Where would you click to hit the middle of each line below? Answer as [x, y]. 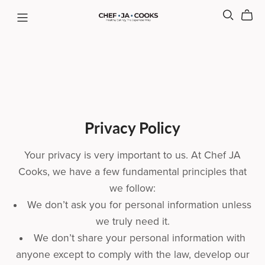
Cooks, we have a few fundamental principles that [132, 172]
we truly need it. [132, 221]
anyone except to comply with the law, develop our [132, 254]
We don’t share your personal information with [139, 238]
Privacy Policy [132, 127]
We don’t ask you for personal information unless [140, 205]
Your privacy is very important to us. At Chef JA [132, 155]
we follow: [132, 188]
